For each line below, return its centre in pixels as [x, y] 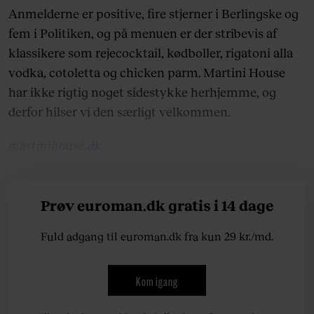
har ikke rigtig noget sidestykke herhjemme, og [142, 92]
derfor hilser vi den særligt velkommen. [119, 112]
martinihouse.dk [55, 145]
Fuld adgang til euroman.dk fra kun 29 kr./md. [157, 235]
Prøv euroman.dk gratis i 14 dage [157, 205]
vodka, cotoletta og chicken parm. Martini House [147, 73]
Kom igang [157, 280]
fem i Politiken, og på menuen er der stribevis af [143, 33]
